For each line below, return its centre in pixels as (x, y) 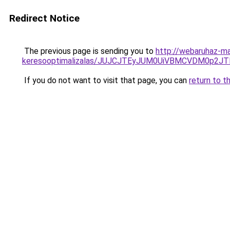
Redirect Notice (44, 18)
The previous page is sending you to (89, 51)
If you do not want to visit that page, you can (106, 80)
